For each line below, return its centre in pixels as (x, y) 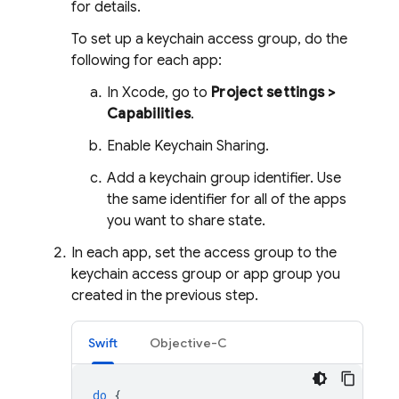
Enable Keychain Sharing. (188, 146)
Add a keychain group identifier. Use (224, 178)
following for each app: (147, 61)
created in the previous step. (165, 296)
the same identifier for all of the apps (227, 199)
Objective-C (188, 343)
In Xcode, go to (159, 93)
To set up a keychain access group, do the (209, 39)
